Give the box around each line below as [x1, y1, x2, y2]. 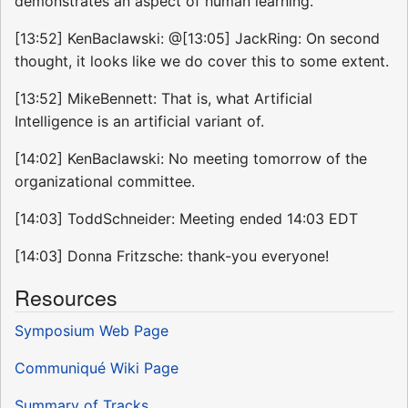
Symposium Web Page [15, 321, 168, 341]
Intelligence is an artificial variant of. [15, 112, 264, 131]
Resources [15, 281, 117, 313]
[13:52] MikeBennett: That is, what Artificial [15, 89, 312, 108]
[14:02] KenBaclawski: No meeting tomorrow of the [15, 149, 367, 168]
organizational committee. [15, 172, 195, 191]
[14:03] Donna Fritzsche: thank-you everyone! [15, 247, 329, 266]
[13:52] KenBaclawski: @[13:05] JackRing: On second [15, 29, 380, 48]
